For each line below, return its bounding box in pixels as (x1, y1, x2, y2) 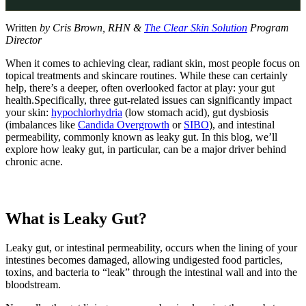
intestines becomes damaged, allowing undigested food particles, (5, 253, 283, 266)
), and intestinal (209, 118, 275, 130)
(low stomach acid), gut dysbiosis (122, 106, 268, 118)
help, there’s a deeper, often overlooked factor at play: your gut (5, 81, 275, 94)
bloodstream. (5, 278, 61, 290)
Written (5, 21, 40, 33)
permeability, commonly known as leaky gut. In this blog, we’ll (5, 130, 277, 143)
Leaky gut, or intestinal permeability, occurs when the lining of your (5, 241, 297, 253)
